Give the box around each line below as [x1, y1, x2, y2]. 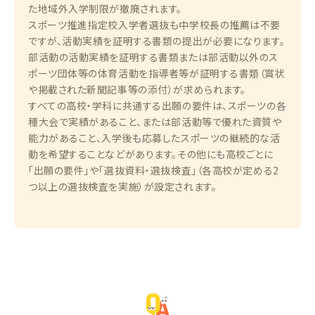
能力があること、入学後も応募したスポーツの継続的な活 [28, 131, 281, 146]
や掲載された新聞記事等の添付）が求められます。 [28, 82, 246, 97]
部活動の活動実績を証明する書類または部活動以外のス [28, 50, 278, 65]
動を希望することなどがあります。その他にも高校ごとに [28, 147, 274, 162]
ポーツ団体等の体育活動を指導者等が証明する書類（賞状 [28, 66, 285, 81]
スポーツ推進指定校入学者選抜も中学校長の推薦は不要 [28, 18, 281, 32]
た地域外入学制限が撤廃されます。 [28, 1, 182, 16]
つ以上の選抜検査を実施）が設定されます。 [28, 179, 217, 194]
